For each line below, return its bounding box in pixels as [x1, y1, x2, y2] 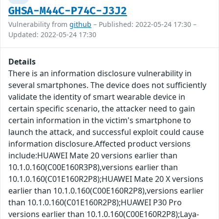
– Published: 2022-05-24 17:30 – [91, 20, 197, 29]
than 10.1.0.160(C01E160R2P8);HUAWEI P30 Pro [8, 197, 182, 208]
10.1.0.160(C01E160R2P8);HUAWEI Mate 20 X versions [8, 174, 203, 185]
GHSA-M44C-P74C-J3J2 [8, 5, 128, 18]
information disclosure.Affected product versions [8, 138, 191, 150]
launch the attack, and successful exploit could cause [8, 127, 204, 138]
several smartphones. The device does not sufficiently [8, 80, 206, 91]
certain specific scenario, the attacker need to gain [8, 103, 195, 114]
